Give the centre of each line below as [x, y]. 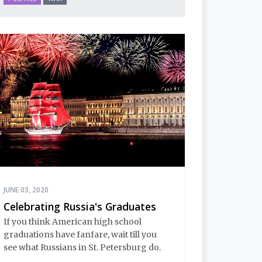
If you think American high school [73, 222]
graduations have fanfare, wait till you [80, 235]
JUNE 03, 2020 [26, 189]
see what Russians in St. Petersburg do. [82, 248]
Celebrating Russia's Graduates [80, 206]
